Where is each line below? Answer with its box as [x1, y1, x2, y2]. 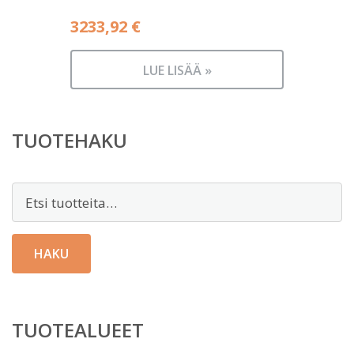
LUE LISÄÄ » [142, 62, 212, 79]
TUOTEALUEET [12, 317, 144, 343]
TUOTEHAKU [12, 127, 127, 153]
